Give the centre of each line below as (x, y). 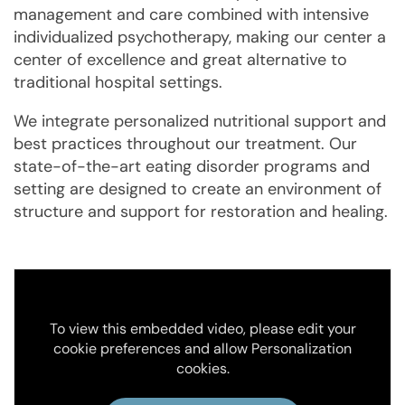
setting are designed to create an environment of (198, 188)
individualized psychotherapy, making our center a (200, 37)
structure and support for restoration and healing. (201, 211)
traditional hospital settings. (118, 82)
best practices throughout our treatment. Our (185, 143)
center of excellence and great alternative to (180, 59)
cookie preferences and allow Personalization (202, 349)
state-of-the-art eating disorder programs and (192, 166)
